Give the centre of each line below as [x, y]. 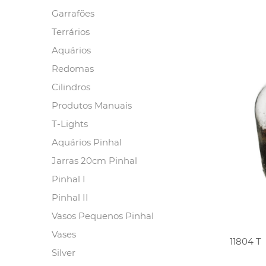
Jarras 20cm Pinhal [94, 161]
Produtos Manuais [92, 105]
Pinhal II [70, 197]
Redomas [73, 69]
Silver [64, 253]
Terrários [71, 32]
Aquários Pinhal [87, 142]
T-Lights [70, 124]
